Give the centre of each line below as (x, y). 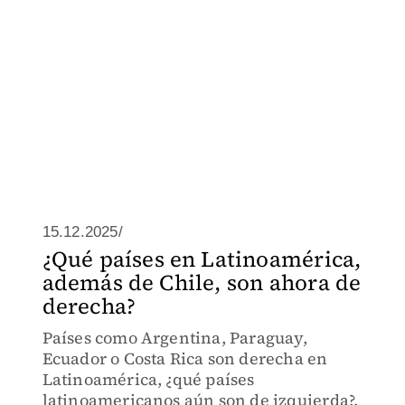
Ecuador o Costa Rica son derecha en (185, 358)
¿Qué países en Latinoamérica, (202, 259)
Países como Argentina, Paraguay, (174, 338)
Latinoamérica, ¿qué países (148, 379)
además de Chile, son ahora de (202, 283)
